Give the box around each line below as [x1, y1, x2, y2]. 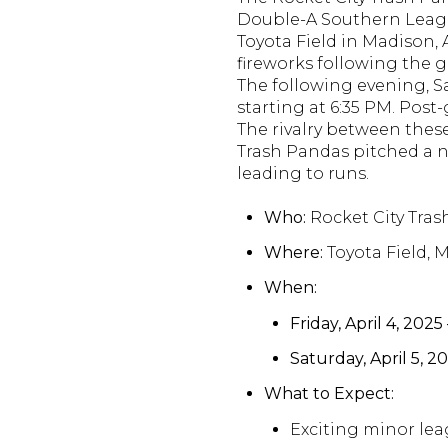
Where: [263, 242, 323, 262]
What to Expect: [263, 384, 394, 404]
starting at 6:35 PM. [237, 97, 395, 117]
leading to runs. [237, 163, 369, 183]
